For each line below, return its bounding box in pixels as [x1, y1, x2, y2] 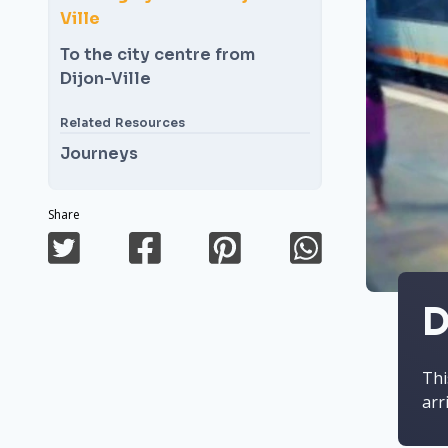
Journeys [60, 143, 138, 164]
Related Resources [60, 115, 185, 130]
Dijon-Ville [60, 68, 151, 89]
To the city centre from [60, 44, 255, 65]
